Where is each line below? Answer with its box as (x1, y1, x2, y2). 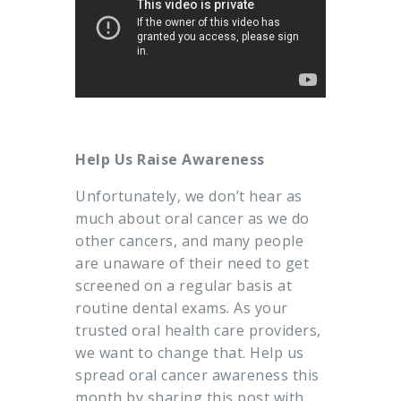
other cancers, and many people (75, 231, 303, 252)
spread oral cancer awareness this (75, 365, 320, 386)
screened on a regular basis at (75, 276, 292, 296)
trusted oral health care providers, (75, 320, 321, 341)
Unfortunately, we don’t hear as (75, 186, 303, 207)
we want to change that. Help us (75, 343, 304, 363)
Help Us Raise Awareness (75, 149, 265, 170)
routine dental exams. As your (75, 298, 288, 319)
